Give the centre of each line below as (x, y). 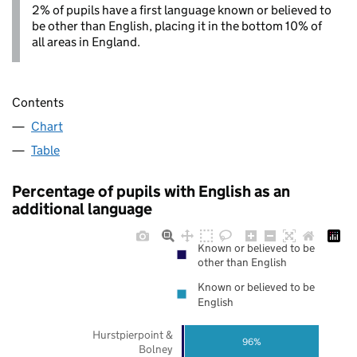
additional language (82, 209)
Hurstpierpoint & (132, 334)
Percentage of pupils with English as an (151, 192)
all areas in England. (86, 41)
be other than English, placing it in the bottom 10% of (177, 25)
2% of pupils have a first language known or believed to (182, 10)
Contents (38, 103)
